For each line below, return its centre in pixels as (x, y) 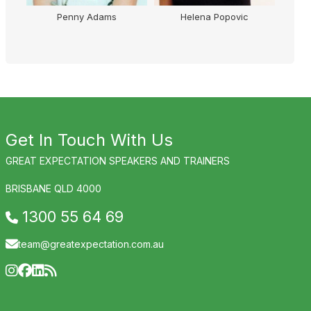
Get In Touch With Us (89, 140)
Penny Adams (86, 16)
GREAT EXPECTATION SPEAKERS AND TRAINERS (118, 160)
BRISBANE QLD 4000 (53, 188)
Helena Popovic (214, 16)
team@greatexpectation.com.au (91, 244)
